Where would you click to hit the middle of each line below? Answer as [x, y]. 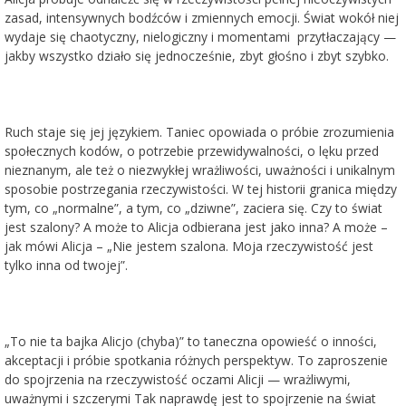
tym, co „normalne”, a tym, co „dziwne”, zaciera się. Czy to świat [193, 208]
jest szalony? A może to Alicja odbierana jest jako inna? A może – [196, 227]
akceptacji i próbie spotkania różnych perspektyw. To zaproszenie [196, 360]
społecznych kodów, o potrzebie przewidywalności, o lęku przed [192, 151]
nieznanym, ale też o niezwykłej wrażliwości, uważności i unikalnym [200, 170]
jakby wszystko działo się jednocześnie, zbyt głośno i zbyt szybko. [197, 56]
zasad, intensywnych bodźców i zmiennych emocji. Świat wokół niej [202, 18]
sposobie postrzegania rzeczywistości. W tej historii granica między [201, 189]
